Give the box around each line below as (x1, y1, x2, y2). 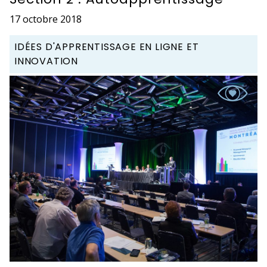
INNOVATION (14, 54, 79, 68)
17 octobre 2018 (10, 12, 82, 26)
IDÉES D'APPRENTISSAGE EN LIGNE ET (14, 39, 199, 54)
